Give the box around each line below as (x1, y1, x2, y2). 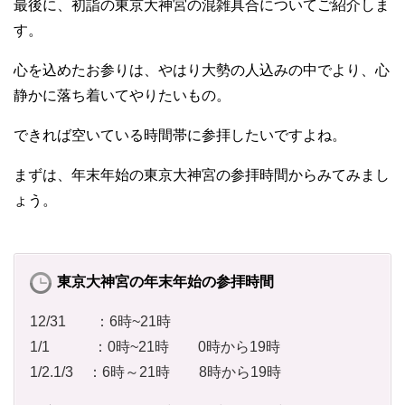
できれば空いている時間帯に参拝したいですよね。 (14, 127, 346, 143)
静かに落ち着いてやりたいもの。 (14, 87, 231, 103)
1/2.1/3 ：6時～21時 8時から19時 (30, 363, 281, 380)
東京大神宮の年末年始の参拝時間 (57, 273, 274, 289)
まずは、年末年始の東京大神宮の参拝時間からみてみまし (14, 166, 390, 183)
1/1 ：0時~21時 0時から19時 (30, 338, 280, 354)
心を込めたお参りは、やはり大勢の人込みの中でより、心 (14, 61, 390, 78)
